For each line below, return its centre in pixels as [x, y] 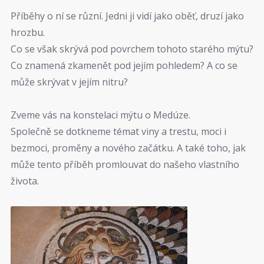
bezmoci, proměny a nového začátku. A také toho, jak [128, 148]
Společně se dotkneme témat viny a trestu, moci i [118, 132]
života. [25, 181]
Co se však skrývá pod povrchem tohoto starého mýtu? [132, 49]
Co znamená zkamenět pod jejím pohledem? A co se [124, 65]
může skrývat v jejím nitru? [69, 82]
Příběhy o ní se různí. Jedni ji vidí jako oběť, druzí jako [127, 16]
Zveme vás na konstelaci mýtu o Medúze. [100, 115]
